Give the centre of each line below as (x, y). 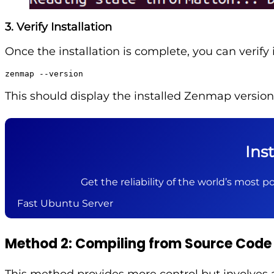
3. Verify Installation (58, 27)
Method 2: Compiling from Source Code (138, 244)
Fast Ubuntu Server (65, 204)
